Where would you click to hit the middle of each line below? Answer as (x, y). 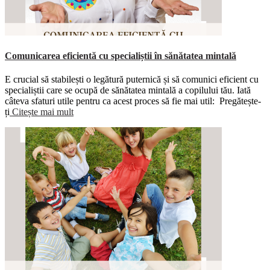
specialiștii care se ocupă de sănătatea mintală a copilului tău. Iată (128, 90)
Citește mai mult (42, 112)
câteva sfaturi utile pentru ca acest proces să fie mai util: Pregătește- (133, 101)
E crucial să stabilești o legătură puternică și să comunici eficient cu (132, 80)
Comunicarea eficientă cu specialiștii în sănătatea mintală (121, 55)
